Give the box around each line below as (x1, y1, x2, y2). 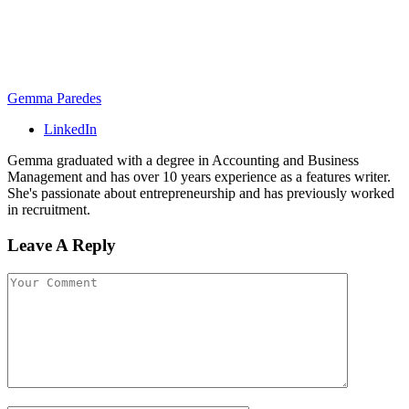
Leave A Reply (7, 235, 116, 255)
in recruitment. (7, 202, 90, 218)
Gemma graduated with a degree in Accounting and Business (7, 152, 359, 169)
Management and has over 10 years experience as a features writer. (7, 169, 391, 185)
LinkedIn (44, 121, 97, 138)
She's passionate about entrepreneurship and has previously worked (7, 185, 394, 202)
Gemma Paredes (7, 90, 101, 107)
